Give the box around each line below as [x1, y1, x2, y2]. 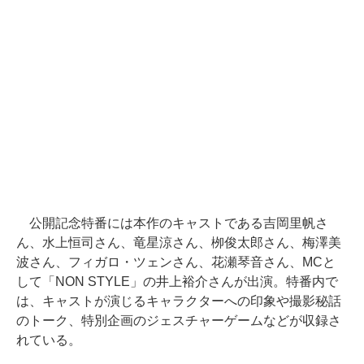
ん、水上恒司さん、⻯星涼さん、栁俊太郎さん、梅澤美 [16, 236, 341, 249]
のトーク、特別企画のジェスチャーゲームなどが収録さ [16, 314, 341, 327]
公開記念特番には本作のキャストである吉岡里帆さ [16, 216, 328, 230]
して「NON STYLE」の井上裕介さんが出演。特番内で [16, 275, 338, 288]
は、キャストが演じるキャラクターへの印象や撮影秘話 [16, 294, 341, 308]
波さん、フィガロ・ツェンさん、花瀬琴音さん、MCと [16, 255, 336, 269]
